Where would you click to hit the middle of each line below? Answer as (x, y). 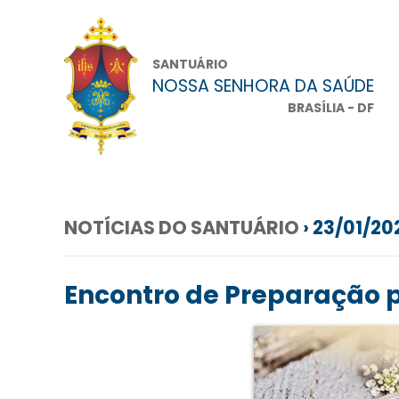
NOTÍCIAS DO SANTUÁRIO (182, 227)
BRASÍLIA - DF (331, 108)
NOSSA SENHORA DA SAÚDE (263, 86)
